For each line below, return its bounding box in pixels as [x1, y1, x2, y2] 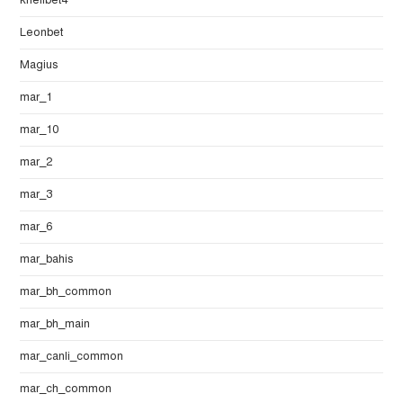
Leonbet [20, 25, 64, 40]
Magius [20, 58, 59, 73]
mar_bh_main [20, 317, 91, 332]
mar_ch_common [20, 381, 112, 397]
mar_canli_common [20, 349, 124, 364]
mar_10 [20, 122, 59, 138]
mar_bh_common [20, 284, 112, 300]
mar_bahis [20, 252, 75, 267]
